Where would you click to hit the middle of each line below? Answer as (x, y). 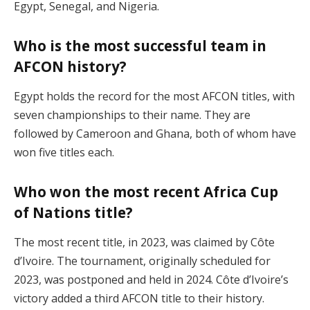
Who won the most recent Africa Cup (146, 192)
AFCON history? (70, 66)
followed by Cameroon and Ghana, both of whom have (155, 134)
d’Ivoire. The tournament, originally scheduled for (142, 261)
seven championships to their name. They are (132, 115)
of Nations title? (73, 213)
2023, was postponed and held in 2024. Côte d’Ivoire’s (151, 280)
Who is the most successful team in (140, 45)
